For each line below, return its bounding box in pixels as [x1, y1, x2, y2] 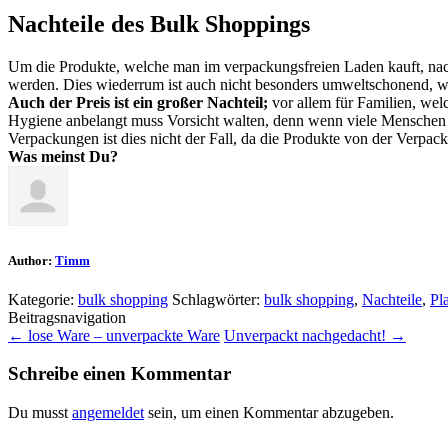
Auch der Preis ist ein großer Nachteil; [8, 94, 268, 112]
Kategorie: [8, 290, 78, 308]
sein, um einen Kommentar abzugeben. [144, 404, 394, 422]
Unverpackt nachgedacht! [224, 326, 390, 344]
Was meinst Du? [8, 148, 118, 166]
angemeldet [72, 404, 144, 422]
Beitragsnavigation [8, 308, 126, 326]
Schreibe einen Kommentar [8, 363, 231, 385]
